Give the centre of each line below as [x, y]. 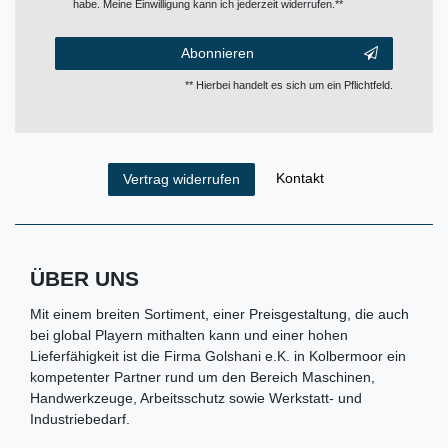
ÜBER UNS [84, 278]
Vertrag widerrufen [181, 178]
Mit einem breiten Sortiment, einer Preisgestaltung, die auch [219, 313]
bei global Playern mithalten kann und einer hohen [189, 334]
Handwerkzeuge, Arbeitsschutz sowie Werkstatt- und [196, 397]
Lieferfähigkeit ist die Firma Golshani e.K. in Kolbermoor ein [218, 355]
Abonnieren [217, 52]
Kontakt [299, 177]
